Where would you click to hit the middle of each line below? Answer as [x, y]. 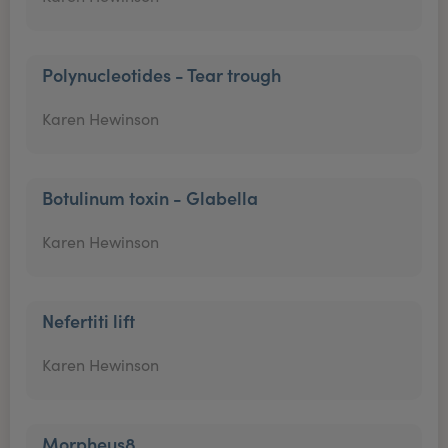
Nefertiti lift [88, 320]
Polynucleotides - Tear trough [161, 74]
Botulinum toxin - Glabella [150, 197]
